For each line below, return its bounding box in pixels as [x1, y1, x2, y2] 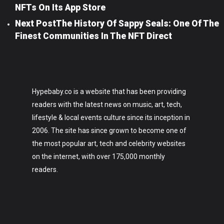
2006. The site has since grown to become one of [32, 126, 186, 134]
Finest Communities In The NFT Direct [15, 31, 172, 41]
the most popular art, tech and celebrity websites [32, 139, 185, 147]
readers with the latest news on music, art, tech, [32, 100, 182, 108]
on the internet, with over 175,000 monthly [32, 152, 165, 160]
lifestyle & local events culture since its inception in [32, 113, 190, 121]
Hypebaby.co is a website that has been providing [32, 87, 186, 95]
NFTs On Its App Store [15, 2, 105, 12]
